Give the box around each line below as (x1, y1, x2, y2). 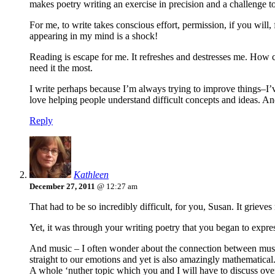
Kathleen (74, 169, 109, 180)
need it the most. (29, 63, 93, 74)
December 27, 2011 (29, 182, 95, 192)
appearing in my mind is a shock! (29, 31, 158, 42)
